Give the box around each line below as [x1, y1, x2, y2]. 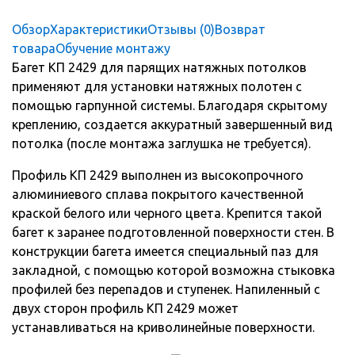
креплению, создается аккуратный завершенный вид [12, 117, 333, 132]
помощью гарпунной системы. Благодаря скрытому [12, 98, 327, 113]
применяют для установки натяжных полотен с [12, 79, 302, 94]
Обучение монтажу [55, 41, 170, 56]
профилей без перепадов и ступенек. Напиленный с [12, 282, 320, 297]
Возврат [215, 22, 265, 37]
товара [12, 41, 55, 56]
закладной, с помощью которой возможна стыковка [12, 263, 335, 278]
